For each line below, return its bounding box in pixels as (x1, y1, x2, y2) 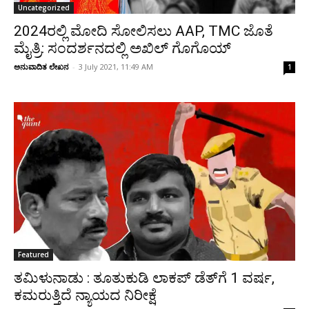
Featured (18, 249, 49, 259)
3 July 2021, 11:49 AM (79, 61, 153, 72)
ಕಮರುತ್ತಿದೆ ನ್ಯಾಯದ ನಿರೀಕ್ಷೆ (14, 286, 157, 303)
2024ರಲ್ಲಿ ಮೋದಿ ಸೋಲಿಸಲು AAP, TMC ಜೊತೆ (14, 23, 273, 39)
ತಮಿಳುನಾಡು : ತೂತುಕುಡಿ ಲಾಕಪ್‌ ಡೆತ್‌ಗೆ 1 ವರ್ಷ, (14, 269, 275, 286)
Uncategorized (18, 3, 70, 12)
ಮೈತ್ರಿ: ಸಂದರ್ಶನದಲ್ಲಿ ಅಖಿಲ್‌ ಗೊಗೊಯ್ (14, 40, 231, 57)
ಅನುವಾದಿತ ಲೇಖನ (14, 61, 69, 72)
